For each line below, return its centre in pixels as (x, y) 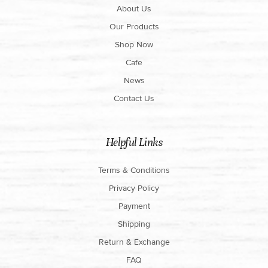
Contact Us (134, 98)
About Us (134, 9)
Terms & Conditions (134, 170)
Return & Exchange (134, 242)
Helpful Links (134, 142)
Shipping (134, 224)
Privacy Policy (134, 188)
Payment (134, 206)
